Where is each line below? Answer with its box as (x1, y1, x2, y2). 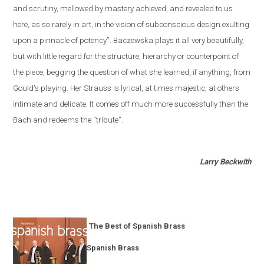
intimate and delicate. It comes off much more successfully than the (13, 100, 249, 109)
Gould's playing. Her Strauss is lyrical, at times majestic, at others (13, 84, 240, 93)
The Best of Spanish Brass (89, 222, 186, 231)
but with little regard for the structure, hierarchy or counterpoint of (13, 52, 239, 61)
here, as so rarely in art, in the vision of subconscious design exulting (13, 20, 250, 29)
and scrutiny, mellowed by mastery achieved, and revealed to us (13, 4, 233, 14)
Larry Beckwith (199, 157, 251, 167)
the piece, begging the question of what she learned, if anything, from (13, 68, 251, 77)
